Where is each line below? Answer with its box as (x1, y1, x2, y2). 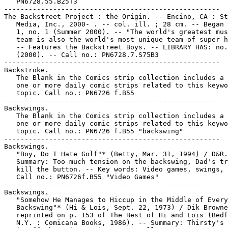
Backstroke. (4, 66, 49, 74)
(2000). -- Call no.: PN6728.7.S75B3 (4, 51, 159, 59)
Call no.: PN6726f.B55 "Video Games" (4, 173, 159, 181)
